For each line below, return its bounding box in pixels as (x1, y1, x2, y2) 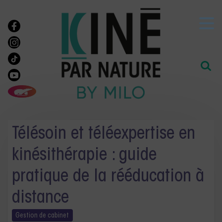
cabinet (48, 212, 69, 220)
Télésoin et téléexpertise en (12, 125, 195, 143)
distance (12, 189, 69, 207)
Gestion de (15, 212, 48, 220)
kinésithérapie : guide (12, 147, 157, 165)
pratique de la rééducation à (12, 168, 204, 186)
